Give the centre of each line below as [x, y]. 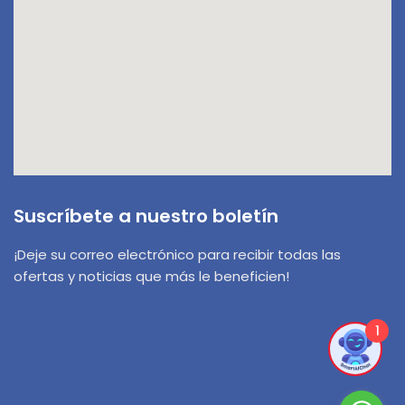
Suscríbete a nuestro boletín [146, 216]
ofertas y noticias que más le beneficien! [151, 276]
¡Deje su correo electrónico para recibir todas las [177, 254]
